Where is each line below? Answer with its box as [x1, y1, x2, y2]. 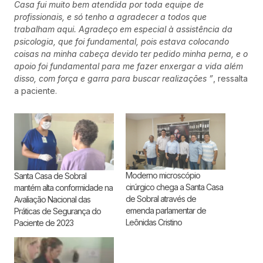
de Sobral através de [126, 193, 196, 204]
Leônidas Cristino [126, 217, 182, 227]
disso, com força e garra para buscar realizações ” [14, 73, 213, 83]
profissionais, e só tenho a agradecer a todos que [14, 11, 207, 22]
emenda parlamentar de [126, 205, 206, 215]
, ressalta [213, 73, 248, 83]
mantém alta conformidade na [14, 183, 113, 193]
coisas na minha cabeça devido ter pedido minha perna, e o [14, 48, 248, 59]
